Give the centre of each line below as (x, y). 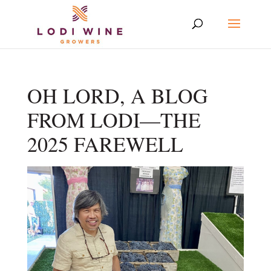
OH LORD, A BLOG (117, 96)
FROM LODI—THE (114, 120)
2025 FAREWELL (105, 144)
